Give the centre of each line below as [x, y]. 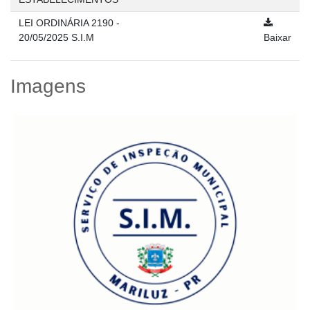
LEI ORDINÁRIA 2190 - [69, 23]
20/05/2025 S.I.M [56, 37]
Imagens [48, 86]
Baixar [277, 37]
